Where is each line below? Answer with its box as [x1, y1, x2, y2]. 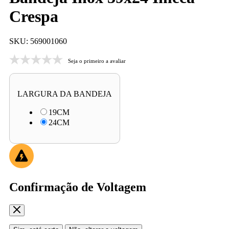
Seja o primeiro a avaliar [68, 57, 126, 64]
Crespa [9, 7, 58, 26]
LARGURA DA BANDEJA [17, 89, 112, 99]
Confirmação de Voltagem [9, 180, 146, 194]
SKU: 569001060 [9, 37, 67, 46]
